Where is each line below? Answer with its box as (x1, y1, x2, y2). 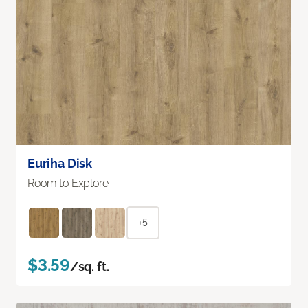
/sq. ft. (69, 258, 109, 274)
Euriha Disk (27, 155, 93, 170)
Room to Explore (27, 176, 109, 190)
